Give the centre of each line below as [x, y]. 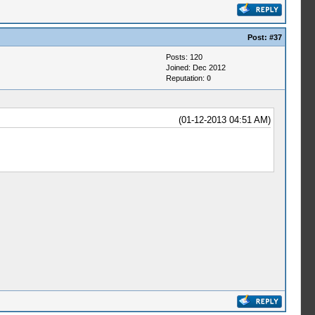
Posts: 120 [184, 57]
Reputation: [186, 78]
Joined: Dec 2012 [195, 67]
